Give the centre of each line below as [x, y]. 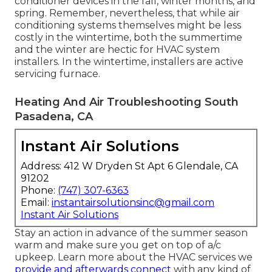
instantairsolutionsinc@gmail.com [133, 203]
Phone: [39, 191]
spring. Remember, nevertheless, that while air [127, 13]
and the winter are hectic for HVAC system [117, 50]
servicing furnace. [57, 74]
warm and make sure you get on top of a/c [118, 245]
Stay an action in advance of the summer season [131, 233]
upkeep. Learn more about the [91, 257]
